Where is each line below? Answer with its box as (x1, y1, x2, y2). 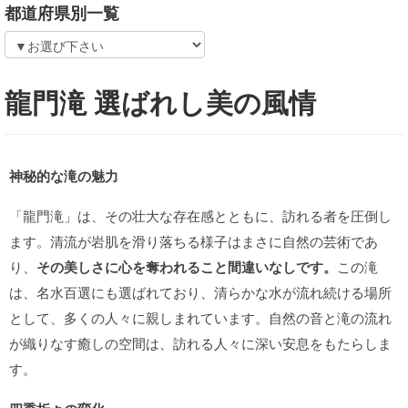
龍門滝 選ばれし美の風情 (5, 82, 316, 121)
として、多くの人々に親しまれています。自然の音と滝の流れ (9, 308, 392, 327)
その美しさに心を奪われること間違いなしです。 (36, 257, 337, 277)
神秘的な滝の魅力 (9, 166, 118, 186)
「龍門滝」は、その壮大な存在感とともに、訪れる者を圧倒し (9, 206, 392, 225)
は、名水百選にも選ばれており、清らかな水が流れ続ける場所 (9, 282, 392, 301)
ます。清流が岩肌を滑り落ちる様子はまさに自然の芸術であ (9, 231, 378, 250)
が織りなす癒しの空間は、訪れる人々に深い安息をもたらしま (9, 333, 392, 352)
